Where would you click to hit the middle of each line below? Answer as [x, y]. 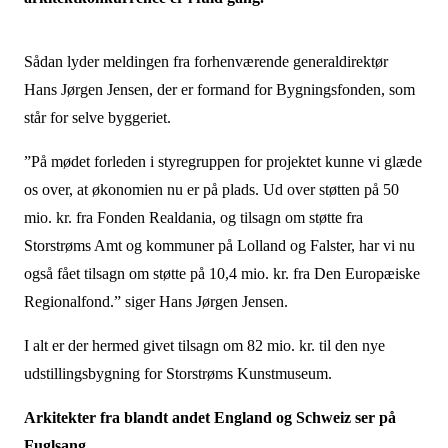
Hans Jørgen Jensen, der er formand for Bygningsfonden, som [219, 89]
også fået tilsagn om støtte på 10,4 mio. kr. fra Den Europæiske [221, 273]
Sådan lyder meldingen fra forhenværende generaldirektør [205, 61]
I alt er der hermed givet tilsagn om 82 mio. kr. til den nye [204, 345]
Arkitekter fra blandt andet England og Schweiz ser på [209, 417]
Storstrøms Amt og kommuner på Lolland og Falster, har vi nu [219, 245]
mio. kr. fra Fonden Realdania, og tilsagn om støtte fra [193, 217]
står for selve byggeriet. [97, 117]
